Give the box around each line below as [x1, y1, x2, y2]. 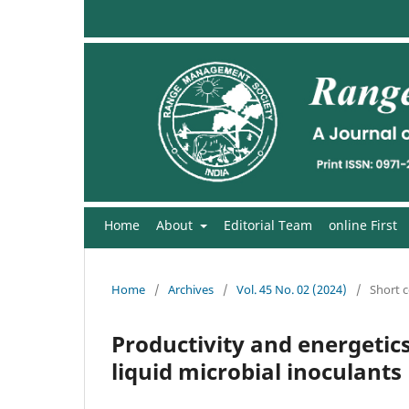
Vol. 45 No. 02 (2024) [236, 280, 347, 298]
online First [328, 215, 397, 234]
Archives [168, 280, 214, 298]
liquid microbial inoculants [111, 355, 402, 386]
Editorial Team [223, 215, 312, 234]
